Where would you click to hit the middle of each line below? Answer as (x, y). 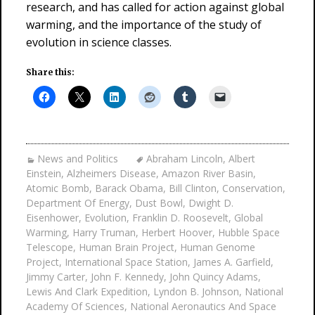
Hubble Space (249, 232)
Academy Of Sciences (75, 306)
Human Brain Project (127, 247)
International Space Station (126, 262)
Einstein (44, 173)
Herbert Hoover (177, 232)
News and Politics (78, 159)
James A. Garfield (232, 262)
